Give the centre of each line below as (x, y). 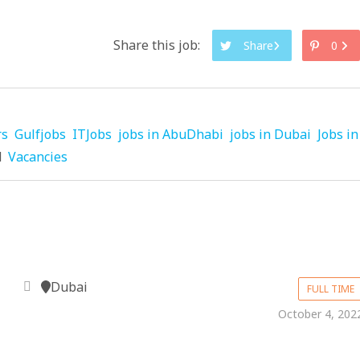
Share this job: (156, 45)
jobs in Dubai (270, 134)
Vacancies (38, 157)
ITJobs (92, 134)
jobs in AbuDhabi (171, 134)
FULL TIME (331, 289)
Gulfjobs (40, 134)
